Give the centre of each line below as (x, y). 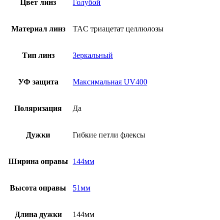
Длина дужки (38, 215)
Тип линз (38, 55)
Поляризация (38, 109)
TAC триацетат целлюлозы (118, 29)
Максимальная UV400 (110, 82)
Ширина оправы (38, 162)
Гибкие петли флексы (109, 135)
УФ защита (38, 82)
